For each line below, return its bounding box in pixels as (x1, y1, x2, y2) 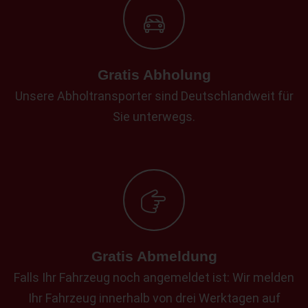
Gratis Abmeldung (91, 247, 217, 264)
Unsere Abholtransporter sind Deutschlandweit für (14, 88, 294, 103)
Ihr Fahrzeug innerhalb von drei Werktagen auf (27, 290, 280, 305)
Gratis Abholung (97, 66, 211, 82)
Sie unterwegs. (113, 109, 195, 124)
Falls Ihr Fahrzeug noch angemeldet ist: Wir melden (14, 269, 294, 285)
